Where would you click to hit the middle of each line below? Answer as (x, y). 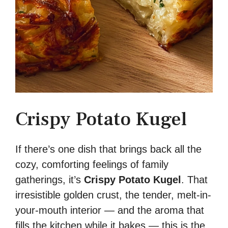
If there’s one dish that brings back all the (108, 149)
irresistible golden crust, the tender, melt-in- (113, 195)
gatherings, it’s (50, 179)
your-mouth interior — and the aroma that (110, 210)
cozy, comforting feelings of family (92, 164)
